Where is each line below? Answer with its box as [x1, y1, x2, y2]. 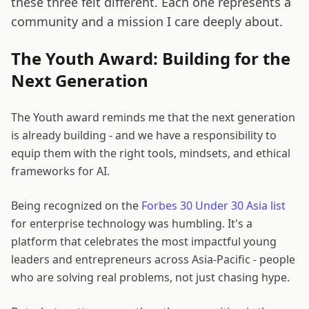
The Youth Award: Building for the [11, 47, 290, 70]
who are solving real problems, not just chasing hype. [11, 270, 290, 286]
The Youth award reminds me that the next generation [11, 110, 295, 126]
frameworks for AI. [11, 163, 110, 179]
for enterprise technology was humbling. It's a [11, 216, 252, 232]
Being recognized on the [11, 198, 141, 214]
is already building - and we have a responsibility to [11, 128, 277, 143]
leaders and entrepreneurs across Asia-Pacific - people [11, 252, 295, 268]
